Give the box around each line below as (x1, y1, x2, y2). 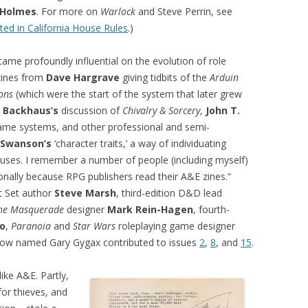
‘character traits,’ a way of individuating (52, 137, 226, 150)
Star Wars (73, 219, 115, 232)
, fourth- (193, 203, 230, 216)
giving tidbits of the (120, 71, 210, 84)
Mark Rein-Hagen (107, 203, 193, 216)
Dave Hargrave (46, 71, 120, 84)
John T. (206, 104, 240, 117)
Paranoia (11, 219, 51, 232)
